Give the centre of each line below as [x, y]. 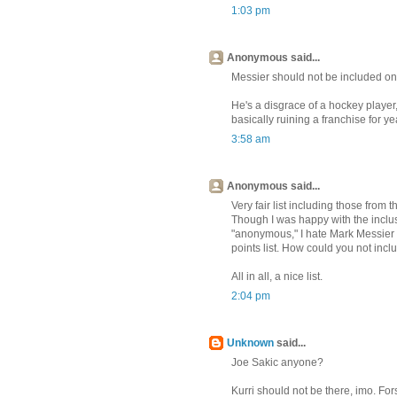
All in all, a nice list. [276, 277]
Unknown [250, 343]
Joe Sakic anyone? [277, 363]
